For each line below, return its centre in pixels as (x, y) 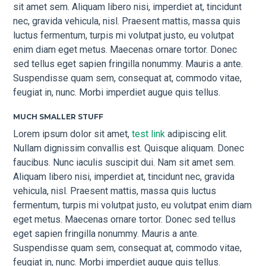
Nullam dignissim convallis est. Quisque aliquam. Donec (129, 148)
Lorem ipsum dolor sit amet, (73, 134)
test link (149, 134)
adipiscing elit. (197, 134)
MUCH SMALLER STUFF (58, 117)
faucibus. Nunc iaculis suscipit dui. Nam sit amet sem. (124, 162)
